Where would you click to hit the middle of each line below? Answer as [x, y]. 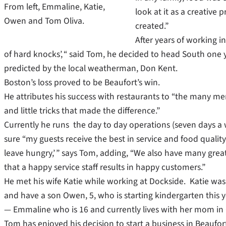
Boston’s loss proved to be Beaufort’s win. [82, 83]
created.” [152, 26]
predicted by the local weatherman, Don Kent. [91, 69]
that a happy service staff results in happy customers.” [105, 167]
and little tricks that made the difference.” [82, 111]
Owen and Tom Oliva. [44, 21]
